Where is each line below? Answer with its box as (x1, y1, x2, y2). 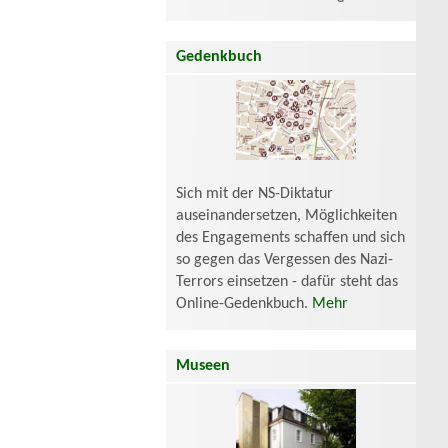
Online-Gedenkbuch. (176, 296, 312, 313)
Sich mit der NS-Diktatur (176, 186, 333, 203)
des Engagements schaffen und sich (176, 230, 405, 247)
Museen (176, 358, 230, 375)
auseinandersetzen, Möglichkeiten (176, 208, 397, 225)
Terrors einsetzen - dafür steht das (176, 274, 398, 291)
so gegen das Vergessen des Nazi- (176, 252, 393, 269)
